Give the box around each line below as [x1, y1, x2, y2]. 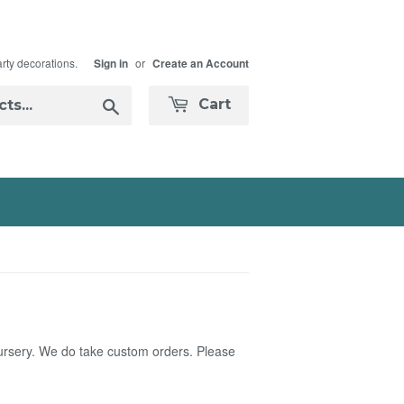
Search [120, 95, 161, 113]
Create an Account [152, 56, 249, 71]
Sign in [94, 56, 128, 71]
